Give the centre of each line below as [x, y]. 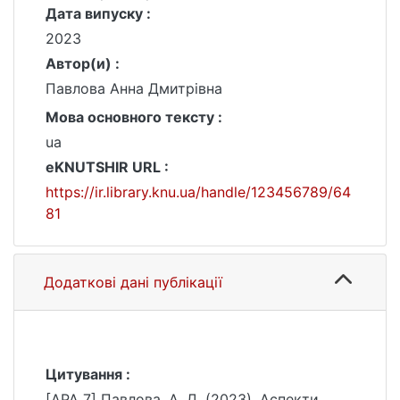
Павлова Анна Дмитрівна [134, 88]
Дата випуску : [98, 13]
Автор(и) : [83, 63]
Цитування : [88, 374]
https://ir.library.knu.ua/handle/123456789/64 [198, 192]
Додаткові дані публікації [133, 282]
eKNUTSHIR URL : [107, 167]
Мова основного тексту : [134, 117]
